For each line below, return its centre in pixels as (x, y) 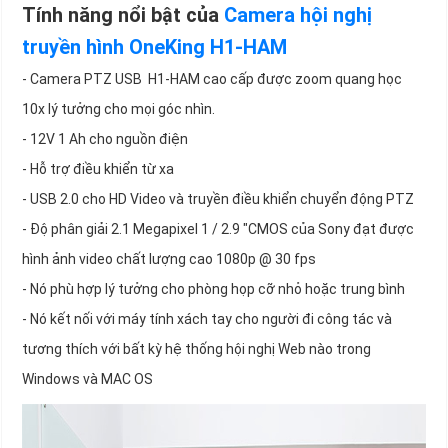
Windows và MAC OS (87, 379)
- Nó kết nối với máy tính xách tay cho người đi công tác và (207, 319)
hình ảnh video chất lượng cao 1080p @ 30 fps (169, 259)
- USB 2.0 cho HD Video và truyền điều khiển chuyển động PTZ (218, 199)
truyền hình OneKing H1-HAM (154, 47)
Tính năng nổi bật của (123, 15)
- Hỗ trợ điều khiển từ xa (98, 169)
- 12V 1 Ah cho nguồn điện (105, 139)
